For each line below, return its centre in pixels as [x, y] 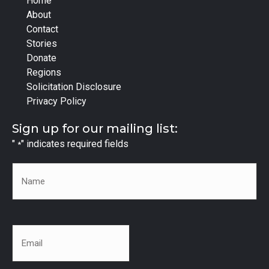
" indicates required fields [75, 144]
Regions [44, 72]
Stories [42, 44]
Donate [41, 58]
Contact [42, 29]
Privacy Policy [56, 101]
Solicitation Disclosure [74, 87]
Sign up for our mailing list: [95, 128]
